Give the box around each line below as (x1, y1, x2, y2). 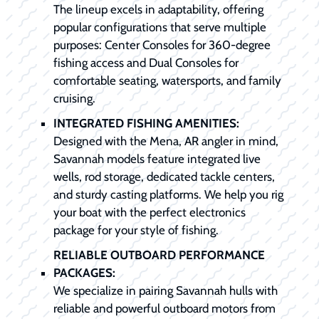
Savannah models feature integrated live (53, 152, 261, 167)
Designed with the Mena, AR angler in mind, (53, 134, 278, 149)
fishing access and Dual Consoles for (53, 56, 239, 70)
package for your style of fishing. (53, 223, 219, 238)
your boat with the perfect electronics (53, 205, 246, 220)
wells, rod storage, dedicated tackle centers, (53, 169, 275, 184)
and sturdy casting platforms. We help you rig (53, 187, 283, 202)
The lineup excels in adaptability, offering (53, 2, 263, 17)
